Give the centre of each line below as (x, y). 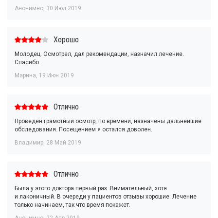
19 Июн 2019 (56, 75)
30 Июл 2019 (64, 8)
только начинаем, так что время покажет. (73, 205)
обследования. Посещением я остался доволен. (83, 129)
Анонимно (29, 8)
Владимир (29, 143)
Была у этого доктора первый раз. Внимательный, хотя (91, 188)
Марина (25, 75)
